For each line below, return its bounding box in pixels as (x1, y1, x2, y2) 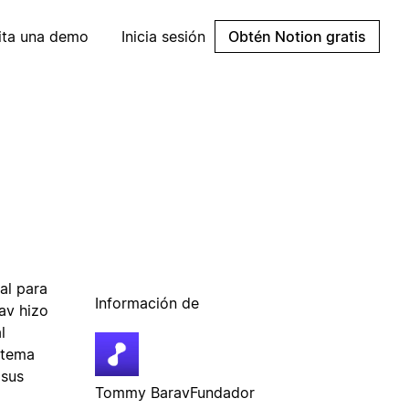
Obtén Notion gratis (228, 27, 366, 46)
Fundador (190, 383, 255, 402)
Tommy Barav (95, 383, 190, 402)
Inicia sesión (121, 27, 205, 46)
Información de (95, 293, 199, 312)
